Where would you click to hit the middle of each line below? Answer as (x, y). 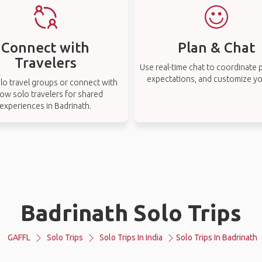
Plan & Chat (217, 48)
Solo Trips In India (131, 237)
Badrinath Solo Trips (131, 213)
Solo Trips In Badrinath (217, 237)
